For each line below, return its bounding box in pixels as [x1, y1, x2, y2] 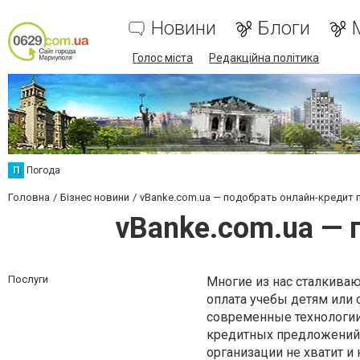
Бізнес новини [60, 191, 129, 203]
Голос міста [133, 51, 194, 64]
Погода [27, 165, 60, 176]
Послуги [8, 273, 48, 285]
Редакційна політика [209, 51, 320, 64]
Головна [8, 191, 50, 203]
